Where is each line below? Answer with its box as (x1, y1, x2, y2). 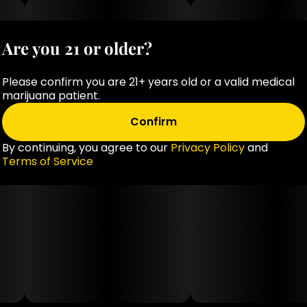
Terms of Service (2, 153, 93, 169)
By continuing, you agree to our (2, 140, 171, 156)
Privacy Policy (171, 140, 245, 156)
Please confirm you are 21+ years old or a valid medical (2, 74, 295, 90)
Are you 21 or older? (2, 37, 152, 59)
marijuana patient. (2, 88, 100, 103)
